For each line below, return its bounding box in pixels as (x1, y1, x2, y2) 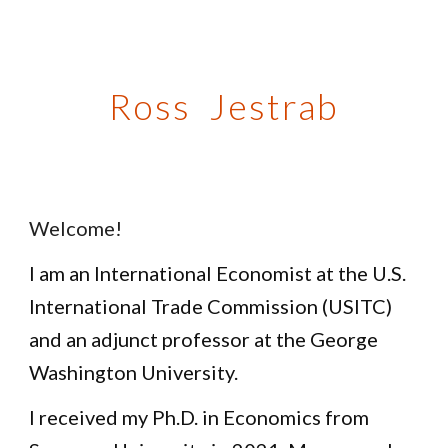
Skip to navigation (307, 28, 432, 46)
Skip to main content (16, 28, 158, 46)
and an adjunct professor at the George (29, 327, 379, 351)
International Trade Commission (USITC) (29, 294, 393, 318)
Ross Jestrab (109, 84, 339, 128)
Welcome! (29, 216, 123, 240)
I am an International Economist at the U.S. (29, 261, 407, 285)
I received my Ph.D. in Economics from (29, 405, 370, 429)
